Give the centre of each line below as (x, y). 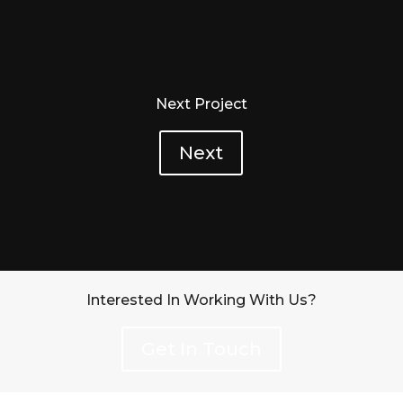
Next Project (201, 104)
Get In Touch (201, 349)
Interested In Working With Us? (201, 300)
